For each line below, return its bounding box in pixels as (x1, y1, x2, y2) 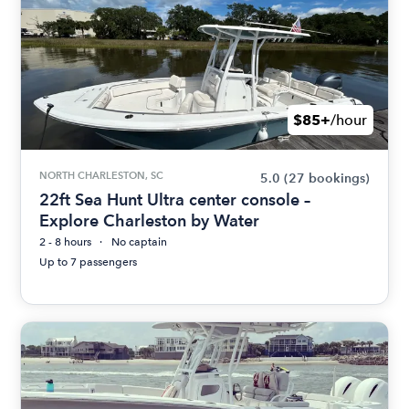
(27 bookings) (283, 171, 370, 186)
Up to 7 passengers (39, 256, 138, 268)
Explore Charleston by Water (39, 211, 260, 230)
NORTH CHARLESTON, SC (39, 169, 164, 182)
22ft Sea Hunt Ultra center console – (39, 190, 311, 209)
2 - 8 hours (39, 236, 92, 248)
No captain (111, 236, 168, 248)
